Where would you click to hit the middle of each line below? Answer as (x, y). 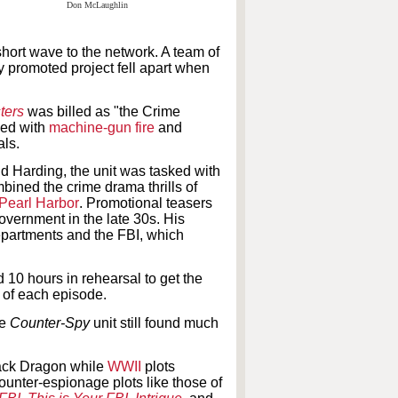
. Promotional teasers (146, 203)
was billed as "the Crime (104, 111)
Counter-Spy (50, 322)
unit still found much (154, 322)
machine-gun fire (102, 127)
